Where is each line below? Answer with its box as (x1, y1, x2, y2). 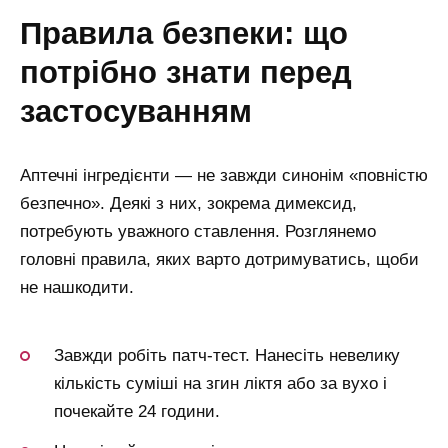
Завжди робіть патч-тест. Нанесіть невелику (54, 346, 400, 366)
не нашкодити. (20, 277, 134, 297)
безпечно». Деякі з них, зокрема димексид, (20, 193, 357, 213)
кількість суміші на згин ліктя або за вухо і (54, 374, 387, 394)
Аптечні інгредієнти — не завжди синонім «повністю (20, 165, 428, 185)
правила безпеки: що (20, 15, 42, 50)
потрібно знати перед (20, 54, 352, 89)
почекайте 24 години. (54, 402, 220, 422)
